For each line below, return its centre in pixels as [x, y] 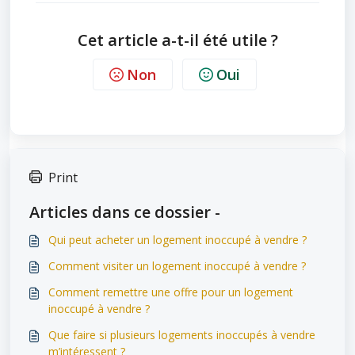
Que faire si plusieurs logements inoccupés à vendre [182, 335]
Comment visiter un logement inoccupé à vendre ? [177, 266]
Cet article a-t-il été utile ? [177, 40]
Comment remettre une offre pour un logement [171, 292]
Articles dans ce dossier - [125, 212]
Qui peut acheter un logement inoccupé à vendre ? [177, 240]
